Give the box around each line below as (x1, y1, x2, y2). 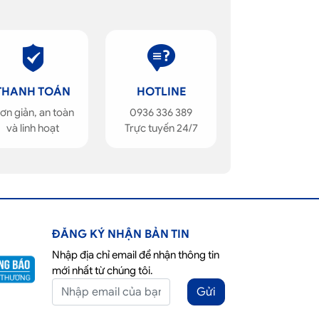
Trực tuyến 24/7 (124, 122, 198, 135)
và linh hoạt (6, 122, 59, 135)
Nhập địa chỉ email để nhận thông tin (52, 249, 219, 261)
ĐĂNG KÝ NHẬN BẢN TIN (52, 227, 189, 241)
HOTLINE (136, 85, 186, 99)
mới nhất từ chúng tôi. (52, 264, 153, 277)
